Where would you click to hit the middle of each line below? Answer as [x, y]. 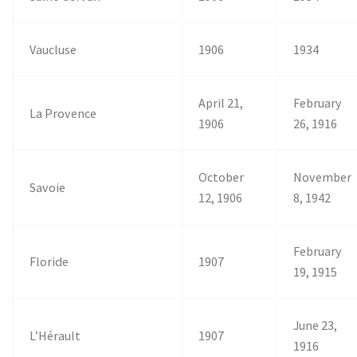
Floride [49, 261]
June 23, [316, 325]
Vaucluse [53, 49]
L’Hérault [55, 335]
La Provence [63, 113]
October [222, 177]
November [323, 177]
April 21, [221, 102]
